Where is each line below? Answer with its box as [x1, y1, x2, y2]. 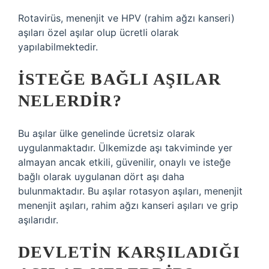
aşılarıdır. [18, 214, 58, 226]
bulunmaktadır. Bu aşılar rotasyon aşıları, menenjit [18, 185, 243, 197]
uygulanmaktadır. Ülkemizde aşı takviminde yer [18, 142, 232, 154]
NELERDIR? [18, 91, 122, 110]
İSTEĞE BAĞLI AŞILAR [18, 70, 221, 88]
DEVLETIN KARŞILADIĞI [18, 243, 241, 261]
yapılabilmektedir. [18, 41, 98, 53]
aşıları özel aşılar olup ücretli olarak [18, 26, 179, 38]
